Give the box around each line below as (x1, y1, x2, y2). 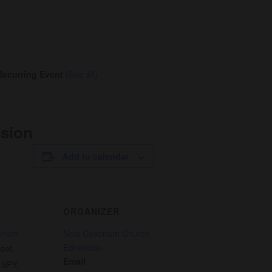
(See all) (66, 68, 98, 81)
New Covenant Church (63, 227, 150, 240)
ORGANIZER (63, 205, 120, 218)
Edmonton (63, 241, 103, 254)
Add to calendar (63, 150, 129, 163)
